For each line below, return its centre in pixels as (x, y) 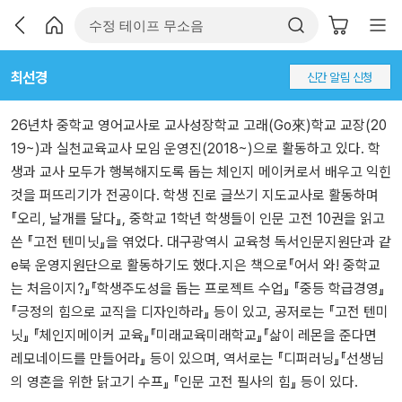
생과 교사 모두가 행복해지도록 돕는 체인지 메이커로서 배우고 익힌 (201, 172)
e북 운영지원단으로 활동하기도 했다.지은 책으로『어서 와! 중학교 (196, 265)
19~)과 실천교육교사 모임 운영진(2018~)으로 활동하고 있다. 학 (196, 149)
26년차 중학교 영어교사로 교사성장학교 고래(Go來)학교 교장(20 (199, 125)
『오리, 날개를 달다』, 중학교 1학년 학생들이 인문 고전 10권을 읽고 (198, 218)
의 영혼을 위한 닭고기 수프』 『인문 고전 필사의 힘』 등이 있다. (184, 382)
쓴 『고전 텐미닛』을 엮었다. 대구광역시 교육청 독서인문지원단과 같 (201, 242)
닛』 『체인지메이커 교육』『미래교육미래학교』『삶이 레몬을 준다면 (194, 335)
